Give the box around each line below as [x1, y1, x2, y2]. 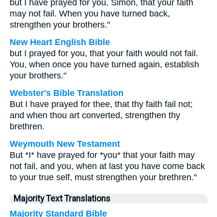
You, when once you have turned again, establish [10, 60, 199, 69]
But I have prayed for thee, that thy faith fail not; [10, 99, 193, 109]
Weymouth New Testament [10, 139, 120, 149]
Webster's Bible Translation [10, 88, 124, 98]
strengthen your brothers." [10, 20, 110, 30]
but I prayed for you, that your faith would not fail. [10, 48, 198, 58]
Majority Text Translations [14, 194, 110, 203]
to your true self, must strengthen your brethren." [10, 172, 197, 182]
